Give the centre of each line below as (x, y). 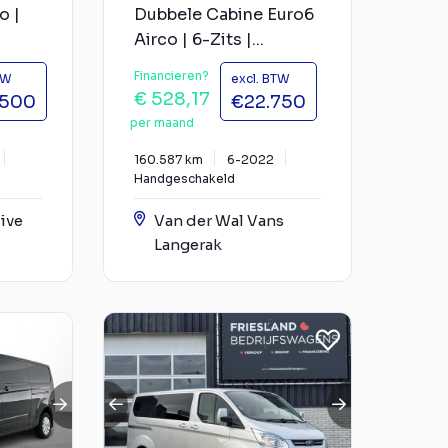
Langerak (188, 244)
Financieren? (171, 75)
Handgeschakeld (184, 178)
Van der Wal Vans (219, 220)
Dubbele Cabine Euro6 (224, 14)
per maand (162, 122)
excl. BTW (260, 78)
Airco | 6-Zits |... (199, 39)
